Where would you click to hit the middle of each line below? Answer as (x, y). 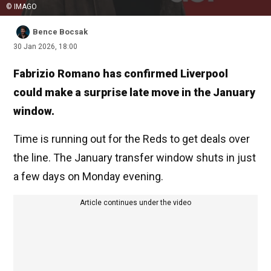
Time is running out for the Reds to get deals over (132, 139)
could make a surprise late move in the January (134, 93)
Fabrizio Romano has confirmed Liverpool (121, 74)
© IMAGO (21, 7)
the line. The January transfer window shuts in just (135, 158)
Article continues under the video (135, 203)
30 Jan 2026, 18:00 (45, 47)
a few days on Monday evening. (88, 177)
